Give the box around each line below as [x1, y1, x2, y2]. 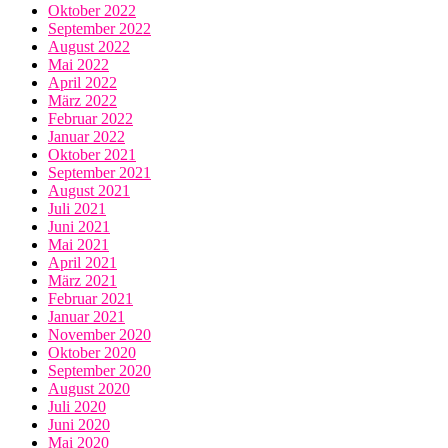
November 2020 [48, 326, 151, 344]
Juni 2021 [48, 218, 110, 236]
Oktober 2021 [48, 146, 136, 164]
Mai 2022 [48, 56, 109, 74]
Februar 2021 [48, 290, 133, 308]
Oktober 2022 [48, 2, 136, 20]
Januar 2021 [48, 308, 125, 326]
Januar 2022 [48, 128, 125, 146]
